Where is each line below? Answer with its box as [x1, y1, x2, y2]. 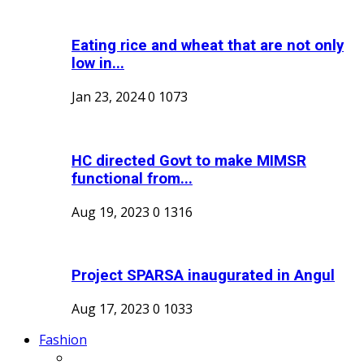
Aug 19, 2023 [71, 202, 149, 221]
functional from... [71, 169, 193, 188]
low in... [71, 54, 124, 73]
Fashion [39, 331, 87, 349]
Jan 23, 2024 [71, 88, 145, 106]
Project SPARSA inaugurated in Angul [71, 266, 335, 285]
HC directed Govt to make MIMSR [71, 151, 306, 170]
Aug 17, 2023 [71, 300, 149, 318]
